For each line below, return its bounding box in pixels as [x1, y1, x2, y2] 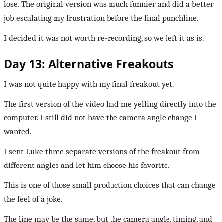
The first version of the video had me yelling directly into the [4, 99, 216, 109]
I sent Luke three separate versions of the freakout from [4, 146, 200, 156]
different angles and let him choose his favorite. [4, 160, 170, 170]
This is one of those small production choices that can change [4, 180, 216, 190]
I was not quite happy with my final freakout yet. [4, 79, 174, 89]
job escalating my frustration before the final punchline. [4, 13, 199, 23]
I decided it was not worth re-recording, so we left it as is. [4, 33, 204, 43]
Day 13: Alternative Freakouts [4, 55, 174, 72]
